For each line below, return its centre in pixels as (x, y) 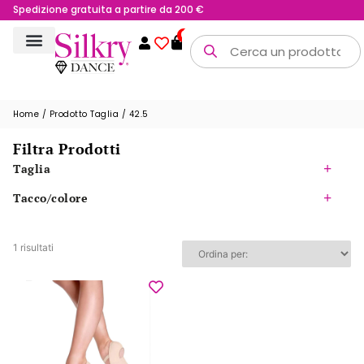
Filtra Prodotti (67, 148)
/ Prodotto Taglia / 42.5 (94, 114)
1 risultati (33, 247)
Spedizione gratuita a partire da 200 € (108, 10)
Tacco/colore (50, 197)
